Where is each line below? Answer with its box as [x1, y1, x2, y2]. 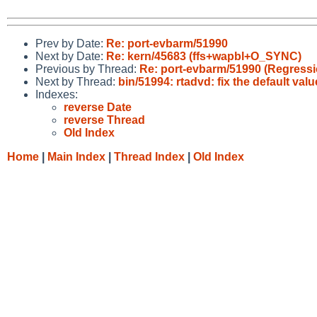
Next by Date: [35, 50, 106, 62]
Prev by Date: [35, 37, 106, 50]
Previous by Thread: [35, 62, 139, 75]
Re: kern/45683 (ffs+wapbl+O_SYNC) [106, 50, 301, 62]
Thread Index [114, 150, 185, 163]
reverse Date [64, 100, 132, 113]
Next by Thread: [35, 75, 118, 88]
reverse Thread [64, 113, 145, 126]
